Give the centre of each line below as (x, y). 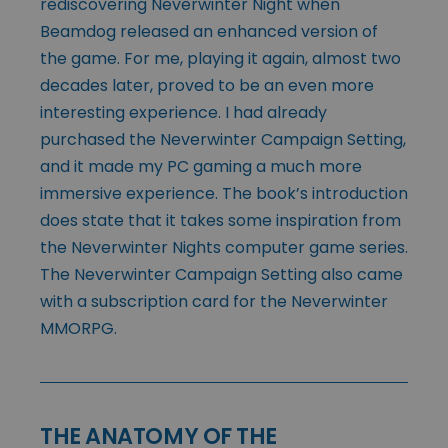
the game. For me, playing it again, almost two (220, 59)
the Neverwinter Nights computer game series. (224, 248)
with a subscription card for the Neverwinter (214, 302)
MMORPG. (78, 329)
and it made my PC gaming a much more (201, 167)
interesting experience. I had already (183, 113)
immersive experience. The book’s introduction (224, 194)
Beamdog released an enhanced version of (209, 32)
